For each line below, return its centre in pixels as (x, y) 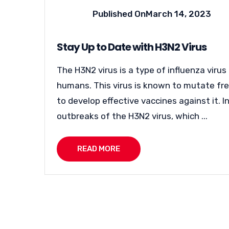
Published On (119, 14)
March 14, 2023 (178, 14)
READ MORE (99, 149)
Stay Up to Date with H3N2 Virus (132, 47)
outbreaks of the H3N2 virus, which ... (132, 116)
